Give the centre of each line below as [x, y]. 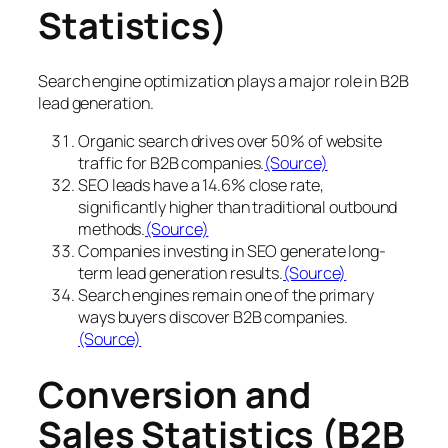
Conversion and [174, 394]
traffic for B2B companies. [171, 163]
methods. [112, 229]
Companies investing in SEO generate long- [232, 251]
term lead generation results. [181, 273]
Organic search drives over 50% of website [230, 141]
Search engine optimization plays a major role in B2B [223, 81]
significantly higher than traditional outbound [238, 207]
